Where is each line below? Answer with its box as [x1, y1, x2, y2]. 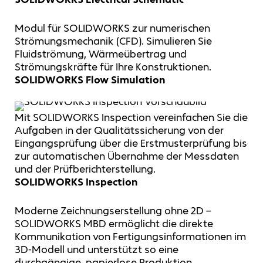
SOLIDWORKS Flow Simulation [15, 73, 166, 86]
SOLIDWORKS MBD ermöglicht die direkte [15, 217, 213, 230]
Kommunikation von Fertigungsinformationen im [15, 230, 246, 243]
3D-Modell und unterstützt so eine [15, 242, 178, 256]
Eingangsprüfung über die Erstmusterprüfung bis [15, 137, 247, 150]
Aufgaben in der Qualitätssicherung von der [15, 124, 224, 137]
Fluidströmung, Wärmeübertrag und [15, 47, 187, 60]
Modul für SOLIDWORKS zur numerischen [15, 21, 210, 35]
